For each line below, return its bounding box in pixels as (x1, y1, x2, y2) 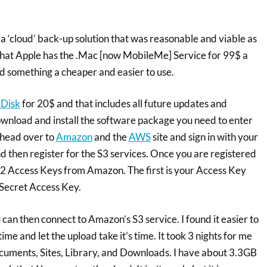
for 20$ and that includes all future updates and (20, 97, 227, 110)
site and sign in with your (150, 131, 258, 143)
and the (92, 131, 129, 143)
